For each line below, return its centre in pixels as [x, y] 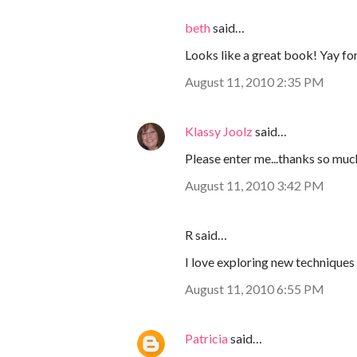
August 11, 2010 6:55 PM [255, 289]
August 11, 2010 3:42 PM [255, 186]
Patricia [206, 339]
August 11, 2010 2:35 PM [255, 82]
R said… [206, 235]
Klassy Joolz [219, 131]
